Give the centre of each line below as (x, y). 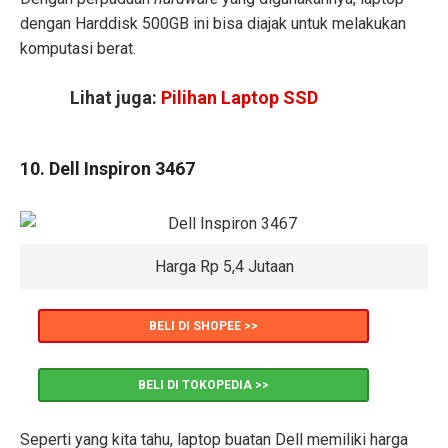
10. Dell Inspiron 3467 (107, 168)
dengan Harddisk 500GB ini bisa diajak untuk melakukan (213, 23)
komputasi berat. (78, 48)
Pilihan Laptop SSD (239, 98)
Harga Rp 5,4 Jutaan (224, 267)
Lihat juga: (115, 98)
